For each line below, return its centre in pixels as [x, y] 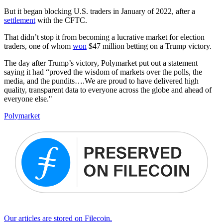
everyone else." [28, 99]
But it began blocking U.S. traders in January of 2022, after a [100, 11]
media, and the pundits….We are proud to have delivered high [101, 81]
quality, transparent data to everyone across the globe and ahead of [108, 90]
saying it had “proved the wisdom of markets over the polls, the [103, 72]
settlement [20, 20]
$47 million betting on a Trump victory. [149, 46]
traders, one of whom [38, 46]
